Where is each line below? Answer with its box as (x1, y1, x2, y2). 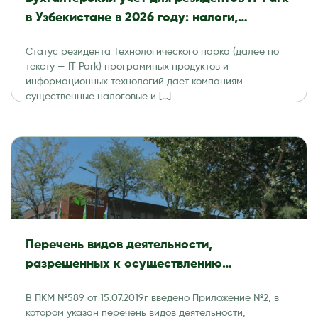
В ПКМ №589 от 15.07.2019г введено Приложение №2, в (26, 292, 279, 303)
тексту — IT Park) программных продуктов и (26, 61, 229, 72)
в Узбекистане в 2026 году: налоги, (26, 11, 238, 24)
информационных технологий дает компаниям (26, 76, 243, 87)
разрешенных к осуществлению (26, 257, 222, 270)
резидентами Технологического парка (26, 276, 258, 290)
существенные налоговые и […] (26, 91, 171, 102)
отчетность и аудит (26, 30, 142, 43)
